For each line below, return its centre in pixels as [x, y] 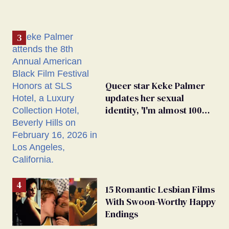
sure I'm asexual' [140, 123]
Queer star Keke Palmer [155, 86]
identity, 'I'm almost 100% [158, 110]
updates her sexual [145, 98]
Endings [122, 214]
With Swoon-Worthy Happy [161, 202]
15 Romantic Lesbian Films [160, 190]
